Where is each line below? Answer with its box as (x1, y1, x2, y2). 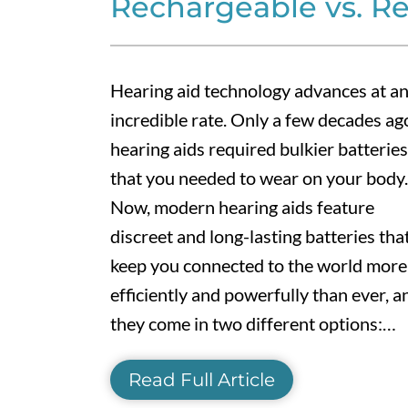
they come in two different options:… (109, 312, 396, 335)
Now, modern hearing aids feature (109, 196, 374, 219)
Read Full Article (127, 369, 275, 392)
